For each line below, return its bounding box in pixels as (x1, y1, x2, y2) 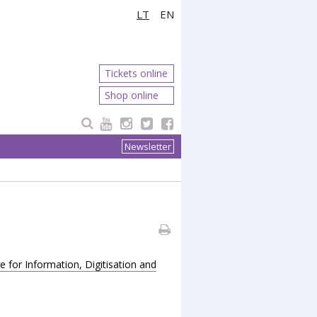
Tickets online (105, 67, 168, 80)
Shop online (105, 88, 158, 102)
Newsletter (125, 140, 171, 153)
